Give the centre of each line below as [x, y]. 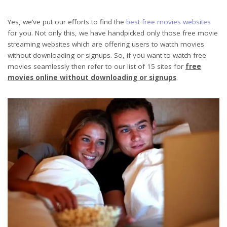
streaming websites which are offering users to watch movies [106, 44]
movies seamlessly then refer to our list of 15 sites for [97, 66]
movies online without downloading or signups [92, 77]
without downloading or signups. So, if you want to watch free [107, 55]
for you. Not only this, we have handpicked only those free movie [113, 33]
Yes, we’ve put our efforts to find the [67, 22]
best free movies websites [168, 22]
